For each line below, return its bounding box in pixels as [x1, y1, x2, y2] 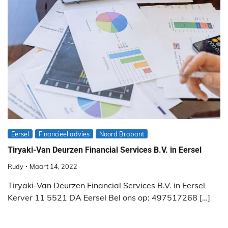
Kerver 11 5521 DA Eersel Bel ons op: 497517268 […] [8, 192, 210, 203]
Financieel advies [39, 129, 90, 138]
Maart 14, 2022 [30, 162, 77, 171]
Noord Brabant [99, 129, 144, 138]
